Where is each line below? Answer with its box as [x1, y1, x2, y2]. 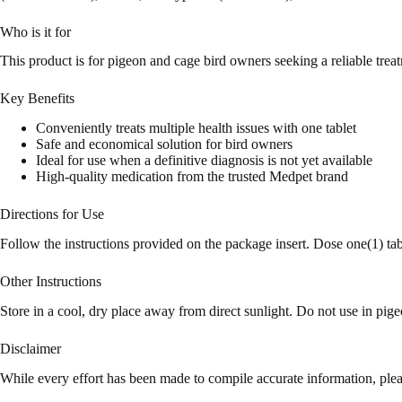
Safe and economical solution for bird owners [36, 136, 293, 153]
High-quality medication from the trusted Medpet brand [36, 169, 348, 185]
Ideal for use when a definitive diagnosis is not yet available [36, 153, 372, 169]
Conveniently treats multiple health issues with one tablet [36, 120, 356, 136]
